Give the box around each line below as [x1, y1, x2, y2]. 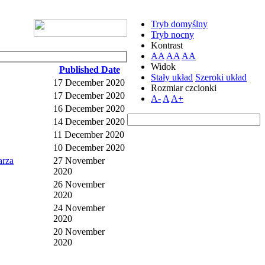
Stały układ [151, 72, 193, 82]
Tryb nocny [151, 30, 194, 40]
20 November [53, 226, 105, 237]
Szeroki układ [195, 72, 247, 82]
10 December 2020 [53, 142, 125, 153]
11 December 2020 [53, 129, 124, 140]
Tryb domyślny [151, 19, 208, 29]
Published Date [59, 64, 120, 75]
